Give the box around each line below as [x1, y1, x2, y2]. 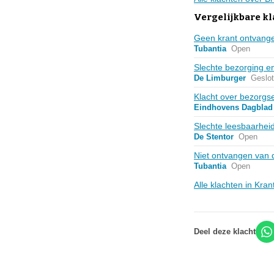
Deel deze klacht [194, 227, 256, 236]
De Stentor [194, 132, 234, 141]
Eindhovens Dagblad [194, 103, 273, 112]
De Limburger [194, 73, 246, 83]
